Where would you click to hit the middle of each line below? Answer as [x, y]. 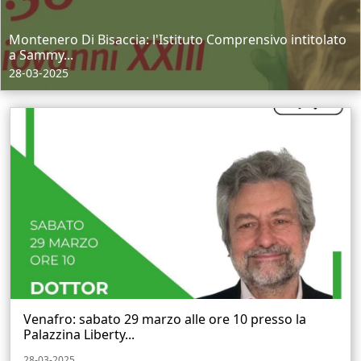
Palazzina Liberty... [79, 335]
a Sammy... [41, 55]
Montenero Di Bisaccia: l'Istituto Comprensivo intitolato [178, 39]
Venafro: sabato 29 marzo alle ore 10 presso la [165, 320]
